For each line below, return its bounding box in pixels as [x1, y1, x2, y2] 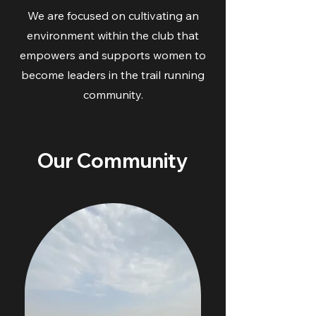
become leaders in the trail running [21, 68, 205, 82]
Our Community [37, 148, 188, 173]
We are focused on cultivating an [27, 8, 199, 23]
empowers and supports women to [20, 48, 206, 62]
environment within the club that [27, 28, 199, 42]
